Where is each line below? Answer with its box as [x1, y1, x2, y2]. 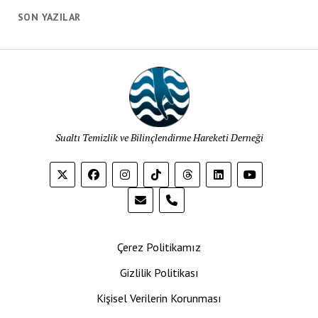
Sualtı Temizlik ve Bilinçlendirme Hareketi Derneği [55, 131, 263, 144]
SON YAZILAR [17, 11, 81, 23]
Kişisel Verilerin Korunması [97, 291, 221, 305]
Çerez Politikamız [117, 240, 201, 254]
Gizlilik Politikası [119, 265, 199, 280]
